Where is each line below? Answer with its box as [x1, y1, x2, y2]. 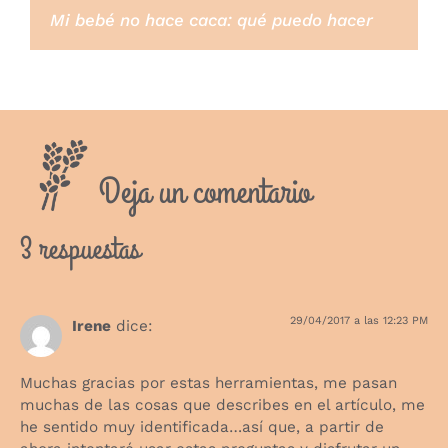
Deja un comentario [98, 168, 311, 218]
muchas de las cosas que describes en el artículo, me [20, 395, 425, 414]
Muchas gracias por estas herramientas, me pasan [20, 373, 397, 392]
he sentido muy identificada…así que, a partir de [20, 417, 384, 436]
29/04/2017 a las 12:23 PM [290, 314, 428, 328]
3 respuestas [20, 228, 140, 272]
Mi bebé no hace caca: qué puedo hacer [50, 10, 373, 31]
